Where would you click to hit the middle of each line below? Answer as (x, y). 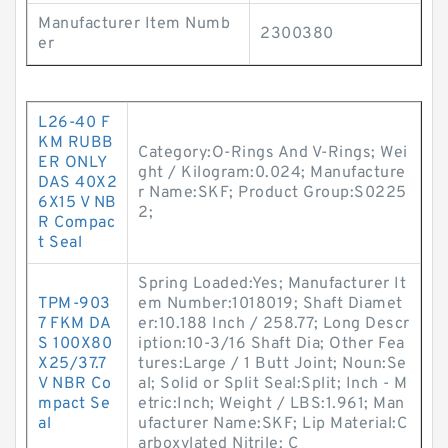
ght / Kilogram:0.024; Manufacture (272, 173)
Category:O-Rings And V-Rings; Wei (273, 153)
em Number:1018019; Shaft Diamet (270, 304)
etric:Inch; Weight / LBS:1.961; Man (271, 404)
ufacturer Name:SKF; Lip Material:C (272, 424)
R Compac (76, 223)
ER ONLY (72, 163)
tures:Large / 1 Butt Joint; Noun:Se (272, 364)
